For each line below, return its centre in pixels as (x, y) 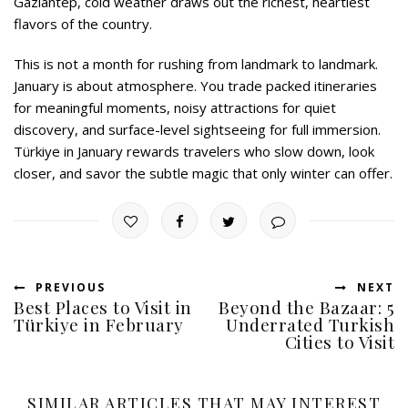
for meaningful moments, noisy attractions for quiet (175, 107)
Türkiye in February (99, 324)
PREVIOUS (66, 287)
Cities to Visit (339, 341)
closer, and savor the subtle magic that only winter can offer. (203, 173)
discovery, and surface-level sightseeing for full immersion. (197, 129)
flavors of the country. (83, 23)
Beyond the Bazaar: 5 (306, 306)
